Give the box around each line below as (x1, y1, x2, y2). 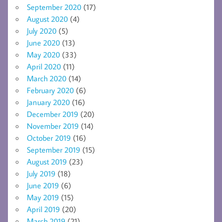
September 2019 (27, 144, 80, 155)
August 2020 (27, 13, 68, 24)
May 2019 (27, 192, 59, 202)
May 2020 (27, 49, 60, 59)
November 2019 (27, 120, 79, 131)
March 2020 (27, 73, 66, 83)
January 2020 (27, 97, 70, 107)
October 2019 (27, 132, 71, 143)
